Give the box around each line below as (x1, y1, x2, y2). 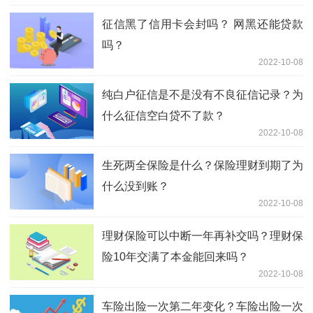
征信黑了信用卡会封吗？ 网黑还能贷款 (102, 18, 303, 31)
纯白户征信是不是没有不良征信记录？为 (102, 89, 303, 101)
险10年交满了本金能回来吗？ (102, 251, 249, 263)
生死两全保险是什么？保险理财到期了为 (102, 159, 303, 172)
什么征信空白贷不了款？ (102, 110, 225, 122)
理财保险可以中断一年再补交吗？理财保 (102, 230, 303, 242)
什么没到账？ (102, 180, 169, 193)
